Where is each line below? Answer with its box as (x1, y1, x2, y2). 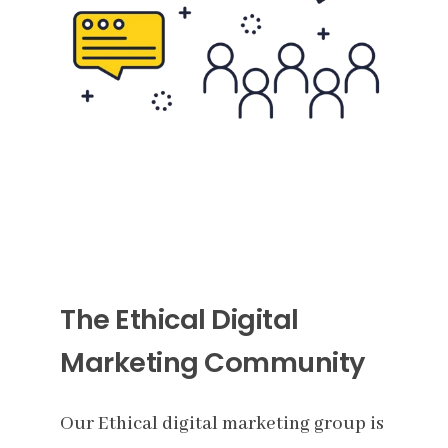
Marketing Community (60, 343, 365, 383)
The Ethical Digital (60, 300, 299, 340)
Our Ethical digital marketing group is (60, 412, 384, 437)
